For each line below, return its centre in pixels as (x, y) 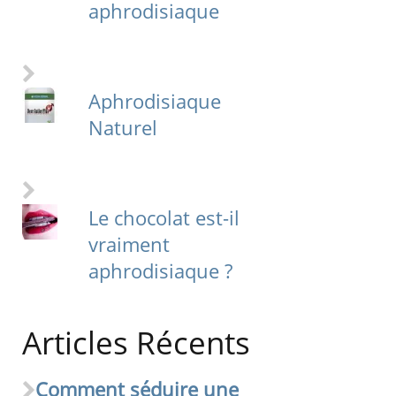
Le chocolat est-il (164, 218)
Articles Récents (137, 343)
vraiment (129, 244)
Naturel (122, 128)
